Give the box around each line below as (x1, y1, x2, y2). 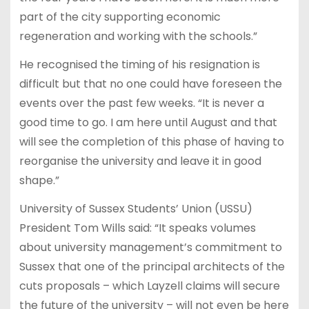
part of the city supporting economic (19, 9, 221, 26)
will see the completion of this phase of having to (19, 134, 284, 150)
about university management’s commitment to (19, 239, 282, 255)
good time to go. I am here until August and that (19, 114, 277, 131)
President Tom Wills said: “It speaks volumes (19, 219, 256, 236)
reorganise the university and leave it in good (19, 153, 261, 170)
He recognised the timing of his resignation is (19, 57, 260, 73)
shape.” (19, 172, 59, 189)
